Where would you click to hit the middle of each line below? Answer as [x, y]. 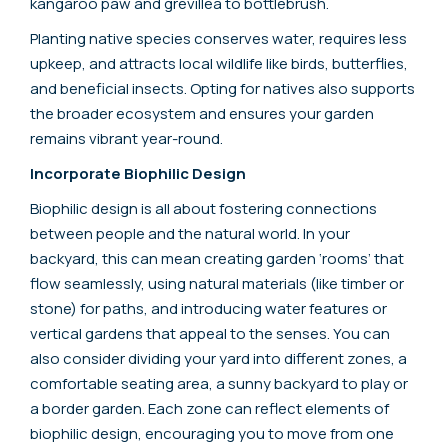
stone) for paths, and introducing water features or [208, 308]
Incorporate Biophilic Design [138, 173]
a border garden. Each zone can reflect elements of [209, 408]
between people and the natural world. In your [190, 233]
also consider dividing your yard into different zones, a [218, 358]
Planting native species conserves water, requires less [218, 38]
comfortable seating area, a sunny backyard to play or [219, 383]
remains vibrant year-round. [126, 138]
